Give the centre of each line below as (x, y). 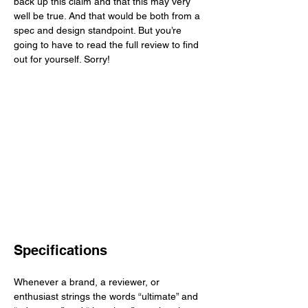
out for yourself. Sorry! (65, 59)
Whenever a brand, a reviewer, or (88, 282)
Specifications (60, 251)
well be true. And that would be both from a (108, 16)
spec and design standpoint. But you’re (99, 30)
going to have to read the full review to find (108, 45)
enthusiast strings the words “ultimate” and (107, 297)
